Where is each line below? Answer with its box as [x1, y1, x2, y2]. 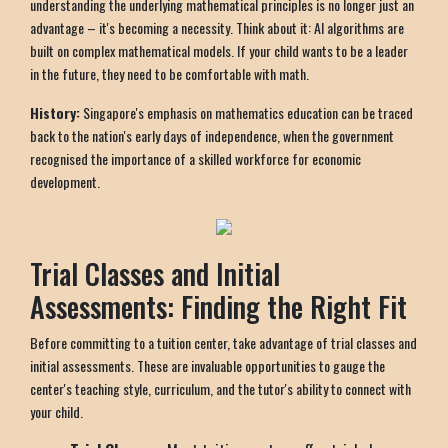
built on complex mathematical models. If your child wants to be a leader [30, 39, 408, 61]
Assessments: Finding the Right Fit [30, 285, 407, 327]
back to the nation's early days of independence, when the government [30, 124, 394, 146]
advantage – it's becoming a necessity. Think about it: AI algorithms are [30, 16, 404, 38]
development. [30, 170, 100, 192]
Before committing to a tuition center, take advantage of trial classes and [30, 331, 417, 353]
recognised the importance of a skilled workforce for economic [30, 147, 361, 169]
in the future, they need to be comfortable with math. [30, 62, 309, 84]
